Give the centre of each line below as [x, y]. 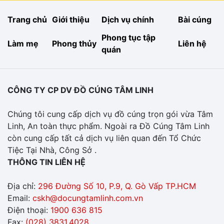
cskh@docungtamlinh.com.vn [88, 198]
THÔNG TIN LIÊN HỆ [46, 162]
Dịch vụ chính [128, 20]
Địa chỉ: [23, 186]
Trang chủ [27, 20]
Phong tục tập [128, 38]
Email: [20, 198]
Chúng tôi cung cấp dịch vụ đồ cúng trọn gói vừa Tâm [110, 114]
